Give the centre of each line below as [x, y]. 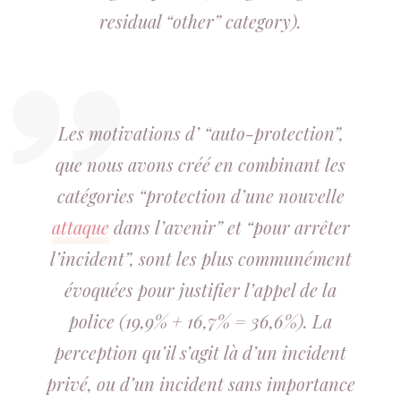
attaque [80, 227]
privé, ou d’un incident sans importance [200, 384]
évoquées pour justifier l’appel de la [200, 290]
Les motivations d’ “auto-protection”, [200, 133]
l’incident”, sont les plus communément [200, 258]
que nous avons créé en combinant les [200, 164]
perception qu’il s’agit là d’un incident [200, 352]
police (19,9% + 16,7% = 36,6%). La [200, 321]
